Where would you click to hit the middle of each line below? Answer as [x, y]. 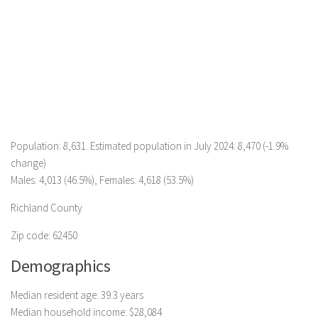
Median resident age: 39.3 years [77, 295]
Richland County [46, 208]
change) [28, 163]
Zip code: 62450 [44, 235]
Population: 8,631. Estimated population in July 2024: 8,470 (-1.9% [149, 146]
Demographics [60, 266]
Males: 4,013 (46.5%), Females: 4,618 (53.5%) [102, 180]
